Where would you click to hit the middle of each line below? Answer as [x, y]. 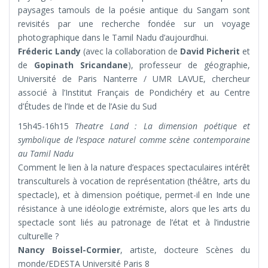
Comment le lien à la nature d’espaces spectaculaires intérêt [134, 167]
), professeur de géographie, [189, 65]
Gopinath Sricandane [81, 65]
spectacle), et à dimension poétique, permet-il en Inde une [134, 195]
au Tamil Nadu [46, 154]
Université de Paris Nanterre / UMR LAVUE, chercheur [134, 79]
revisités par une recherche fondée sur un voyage [134, 24]
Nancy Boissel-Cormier [69, 250]
